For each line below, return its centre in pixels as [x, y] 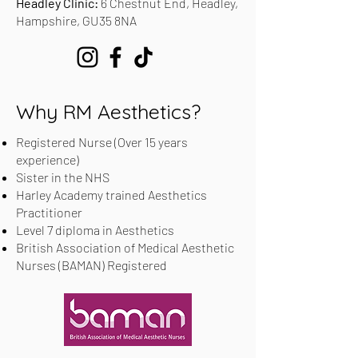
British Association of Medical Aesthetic [125, 247]
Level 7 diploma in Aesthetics [95, 230]
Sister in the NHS [63, 177]
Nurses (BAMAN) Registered [91, 265]
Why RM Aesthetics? [108, 111]
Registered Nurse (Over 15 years [102, 142]
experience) [48, 159]
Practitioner [49, 212]
